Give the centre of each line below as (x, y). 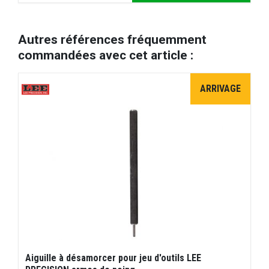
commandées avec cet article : (106, 55)
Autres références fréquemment (112, 39)
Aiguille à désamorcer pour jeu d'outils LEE (113, 258)
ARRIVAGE (220, 88)
